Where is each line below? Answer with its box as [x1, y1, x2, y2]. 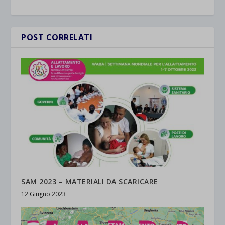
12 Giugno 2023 [21, 190, 66, 199]
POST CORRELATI [21, 32, 93, 43]
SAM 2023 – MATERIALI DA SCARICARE [21, 177, 158, 187]
